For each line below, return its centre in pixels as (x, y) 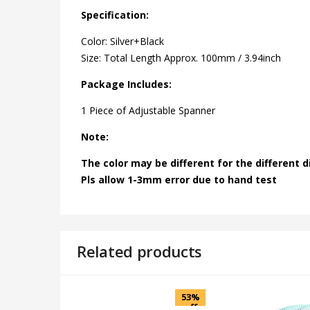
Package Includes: (126, 84)
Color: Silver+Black (122, 41)
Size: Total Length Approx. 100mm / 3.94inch (181, 57)
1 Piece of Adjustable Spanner (148, 110)
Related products (140, 251)
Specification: (115, 15)
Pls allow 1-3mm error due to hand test (179, 179)
